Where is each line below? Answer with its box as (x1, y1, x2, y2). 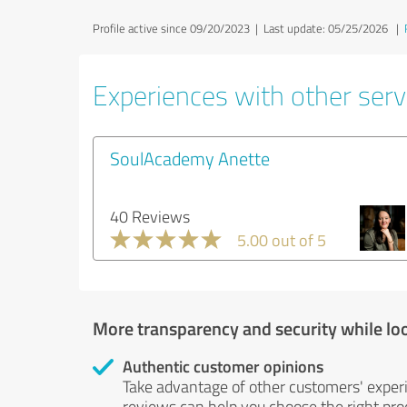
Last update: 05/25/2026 (263, 20, 388, 36)
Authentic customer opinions (123, 354, 323, 378)
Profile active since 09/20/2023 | (93, 20, 263, 36)
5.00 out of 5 (237, 229, 326, 251)
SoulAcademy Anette (110, 145, 270, 171)
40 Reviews (110, 205, 190, 227)
